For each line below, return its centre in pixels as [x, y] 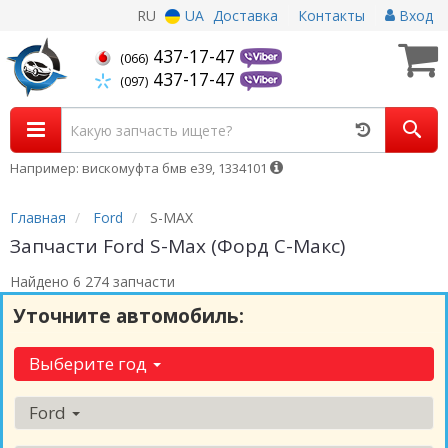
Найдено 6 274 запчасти [92, 281]
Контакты [331, 15]
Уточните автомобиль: [128, 316]
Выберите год [90, 363]
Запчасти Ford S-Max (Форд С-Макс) [177, 246]
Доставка [245, 15]
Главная [38, 217]
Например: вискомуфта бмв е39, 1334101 [140, 168]
